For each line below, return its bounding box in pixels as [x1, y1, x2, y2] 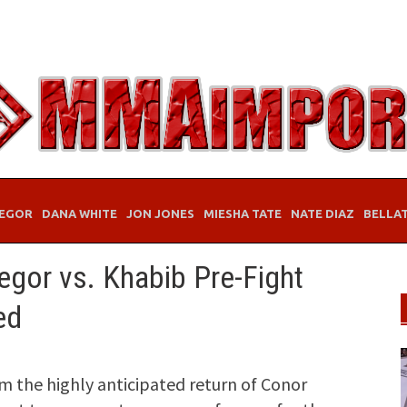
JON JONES [126, 207, 194, 220]
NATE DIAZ [291, 207, 354, 220]
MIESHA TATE [203, 207, 282, 220]
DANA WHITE [42, 207, 117, 220]
